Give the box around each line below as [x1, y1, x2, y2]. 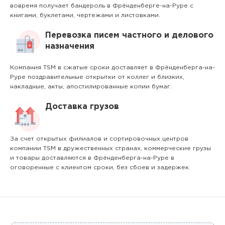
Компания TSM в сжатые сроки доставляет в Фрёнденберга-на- [10, 65, 215, 70]
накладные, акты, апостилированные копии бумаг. [10, 84, 172, 89]
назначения [45, 43, 94, 50]
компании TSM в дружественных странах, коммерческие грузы [10, 146, 211, 151]
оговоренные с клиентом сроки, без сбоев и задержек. [10, 165, 190, 170]
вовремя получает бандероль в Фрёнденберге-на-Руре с [10, 3, 193, 9]
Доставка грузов [45, 103, 119, 110]
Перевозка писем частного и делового [45, 32, 213, 39]
